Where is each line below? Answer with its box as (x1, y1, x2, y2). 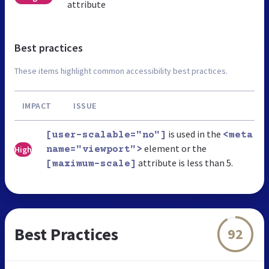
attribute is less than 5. (136, 156, 233, 169)
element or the (142, 142, 207, 154)
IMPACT (22, 100, 52, 111)
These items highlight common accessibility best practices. (14, 65, 228, 76)
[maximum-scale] (46, 158, 136, 169)
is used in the (166, 127, 223, 140)
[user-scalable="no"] (46, 129, 166, 141)
